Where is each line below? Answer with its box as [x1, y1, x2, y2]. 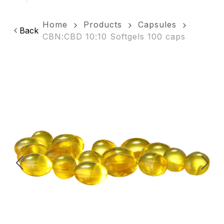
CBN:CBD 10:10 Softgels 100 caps [42, 31, 185, 41]
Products [83, 19, 122, 29]
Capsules [138, 19, 176, 29]
